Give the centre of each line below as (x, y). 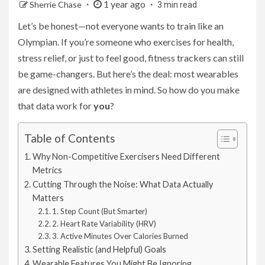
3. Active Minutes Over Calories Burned (120, 236)
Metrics (47, 170)
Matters (48, 198)
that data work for (56, 106)
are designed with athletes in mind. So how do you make (129, 90)
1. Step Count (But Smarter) (100, 211)
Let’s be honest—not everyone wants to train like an (121, 26)
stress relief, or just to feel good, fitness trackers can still (131, 58)
